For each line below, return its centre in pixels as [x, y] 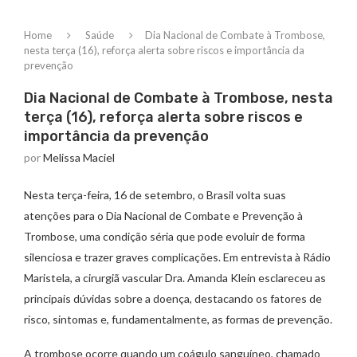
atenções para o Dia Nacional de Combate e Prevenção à [163, 216]
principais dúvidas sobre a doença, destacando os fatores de [173, 299]
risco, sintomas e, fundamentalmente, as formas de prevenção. [178, 320]
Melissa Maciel [79, 158]
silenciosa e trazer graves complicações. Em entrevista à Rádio [177, 257]
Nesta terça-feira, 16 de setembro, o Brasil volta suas [155, 195]
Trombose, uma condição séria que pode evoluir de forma [165, 237]
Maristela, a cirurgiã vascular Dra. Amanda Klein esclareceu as [175, 278]
